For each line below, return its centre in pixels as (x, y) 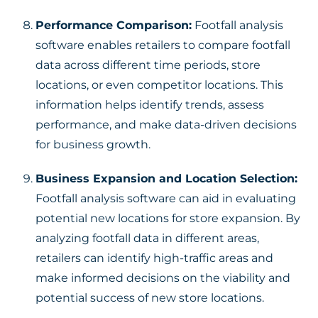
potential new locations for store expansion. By (168, 218)
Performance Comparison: (114, 25)
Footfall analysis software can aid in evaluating (166, 198)
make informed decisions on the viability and (163, 278)
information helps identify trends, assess (150, 105)
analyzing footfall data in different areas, (147, 238)
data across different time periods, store (148, 65)
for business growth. (93, 144)
